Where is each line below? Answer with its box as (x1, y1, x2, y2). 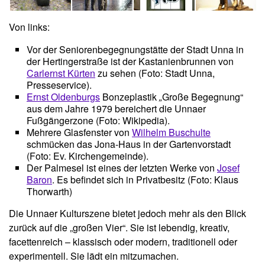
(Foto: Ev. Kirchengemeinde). (27, 149, 148, 163)
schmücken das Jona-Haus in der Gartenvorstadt (27, 137, 231, 151)
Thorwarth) (27, 185, 72, 199)
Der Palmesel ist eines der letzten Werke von (27, 161, 217, 175)
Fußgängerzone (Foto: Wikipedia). (27, 114, 170, 128)
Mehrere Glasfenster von (27, 125, 132, 140)
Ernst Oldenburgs (27, 90, 100, 104)
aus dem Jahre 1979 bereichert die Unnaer (27, 102, 206, 116)
